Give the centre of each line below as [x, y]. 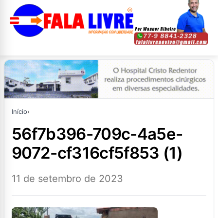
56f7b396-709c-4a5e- [17, 134]
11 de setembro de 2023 [67, 179]
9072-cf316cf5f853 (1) [97, 153]
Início [19, 112]
